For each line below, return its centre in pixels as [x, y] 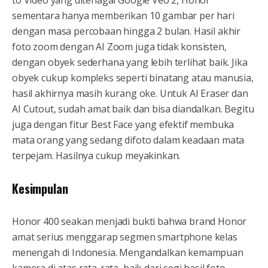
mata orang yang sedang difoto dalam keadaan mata [128, 140]
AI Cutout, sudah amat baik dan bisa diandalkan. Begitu [133, 109]
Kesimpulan [40, 189]
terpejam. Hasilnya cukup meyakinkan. [96, 156]
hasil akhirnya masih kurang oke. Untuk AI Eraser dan [130, 94]
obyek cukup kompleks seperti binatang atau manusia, [133, 78]
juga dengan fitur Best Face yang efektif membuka [123, 125]
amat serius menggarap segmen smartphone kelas [125, 237]
